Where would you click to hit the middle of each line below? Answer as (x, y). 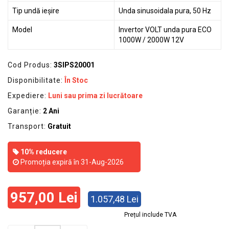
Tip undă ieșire (36, 11)
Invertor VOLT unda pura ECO (165, 30)
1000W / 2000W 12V (151, 40)
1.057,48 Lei (114, 199)
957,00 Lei (44, 198)
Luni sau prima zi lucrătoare (95, 96)
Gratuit (59, 127)
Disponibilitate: (35, 81)
